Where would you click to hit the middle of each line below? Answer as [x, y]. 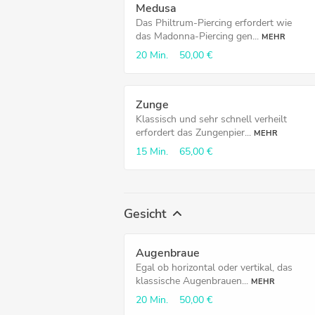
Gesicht [145, 213]
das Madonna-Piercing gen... [197, 36]
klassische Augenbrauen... [192, 281]
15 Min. [152, 152]
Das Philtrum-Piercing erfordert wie [214, 23]
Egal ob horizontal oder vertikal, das [214, 268]
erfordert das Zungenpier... [193, 133]
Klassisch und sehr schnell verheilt [211, 119]
